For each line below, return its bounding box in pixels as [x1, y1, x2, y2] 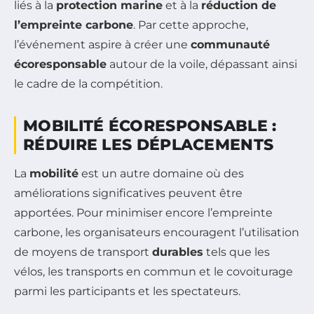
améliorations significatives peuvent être [14, 186, 243, 200]
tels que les [203, 245, 270, 259]
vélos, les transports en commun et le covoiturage [14, 264, 293, 278]
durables [152, 245, 203, 259]
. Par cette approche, [133, 18, 248, 32]
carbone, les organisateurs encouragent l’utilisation [14, 225, 299, 239]
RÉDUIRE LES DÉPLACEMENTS [23, 135, 274, 154]
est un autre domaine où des [78, 166, 244, 180]
